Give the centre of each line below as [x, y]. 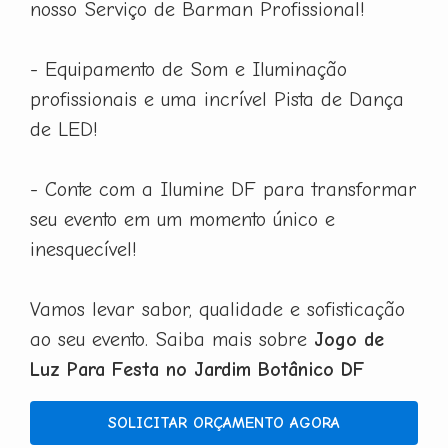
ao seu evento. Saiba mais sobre [172, 339]
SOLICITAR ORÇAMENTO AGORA [224, 422]
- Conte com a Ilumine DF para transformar [223, 189]
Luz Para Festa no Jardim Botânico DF [197, 369]
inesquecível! [83, 249]
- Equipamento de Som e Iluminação [188, 69]
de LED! [64, 129]
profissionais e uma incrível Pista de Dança [217, 99]
